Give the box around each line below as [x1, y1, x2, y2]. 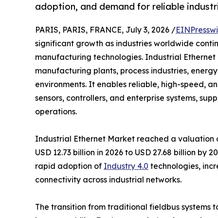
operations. [35, 106, 77, 116]
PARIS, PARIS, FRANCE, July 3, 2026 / [35, 24, 176, 35]
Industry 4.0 [104, 161, 148, 171]
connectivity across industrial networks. [35, 174, 182, 184]
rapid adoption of [35, 161, 104, 171]
